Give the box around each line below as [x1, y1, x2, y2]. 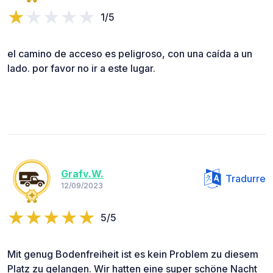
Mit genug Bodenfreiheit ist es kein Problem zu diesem [7, 247, 258, 260]
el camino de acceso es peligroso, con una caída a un [7, 47, 252, 60]
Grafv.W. [61, 168, 104, 180]
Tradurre [225, 172, 266, 185]
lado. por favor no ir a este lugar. [7, 62, 155, 74]
